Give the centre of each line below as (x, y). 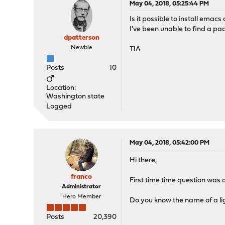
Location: (62, 88)
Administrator (82, 187)
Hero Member (81, 197)
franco (82, 177)
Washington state (76, 97)
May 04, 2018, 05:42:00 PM (170, 143)
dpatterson (81, 38)
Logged (59, 107)
